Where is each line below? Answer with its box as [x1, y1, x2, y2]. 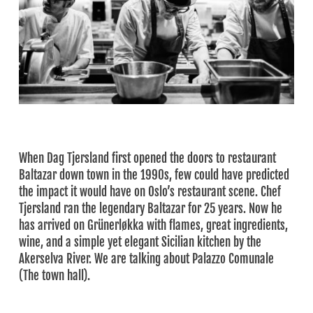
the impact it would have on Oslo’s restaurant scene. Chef [18, 184, 281, 199]
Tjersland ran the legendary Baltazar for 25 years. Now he [18, 201, 282, 216]
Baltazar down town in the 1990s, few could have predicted [18, 167, 289, 182]
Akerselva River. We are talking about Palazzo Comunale [18, 251, 274, 266]
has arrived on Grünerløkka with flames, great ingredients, [18, 217, 288, 233]
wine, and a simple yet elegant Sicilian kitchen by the [18, 234, 261, 249]
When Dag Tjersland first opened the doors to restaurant [18, 150, 276, 166]
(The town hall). [18, 268, 90, 283]
